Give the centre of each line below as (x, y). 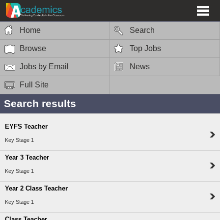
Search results (40, 103)
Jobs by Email (44, 66)
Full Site (34, 84)
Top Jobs (145, 48)
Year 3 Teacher (27, 158)
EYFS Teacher (26, 127)
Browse (33, 48)
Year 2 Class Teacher (36, 189)
